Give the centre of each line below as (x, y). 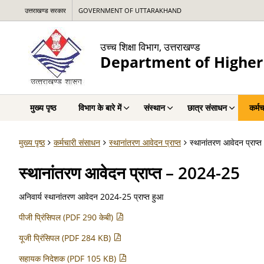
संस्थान (154, 108)
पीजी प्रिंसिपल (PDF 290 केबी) (67, 217)
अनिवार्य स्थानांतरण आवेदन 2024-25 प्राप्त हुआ (91, 197)
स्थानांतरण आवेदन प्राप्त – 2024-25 (129, 173)
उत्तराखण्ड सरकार (45, 10)
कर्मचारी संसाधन (77, 142)
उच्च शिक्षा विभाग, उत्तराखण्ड (150, 47)
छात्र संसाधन (207, 108)
